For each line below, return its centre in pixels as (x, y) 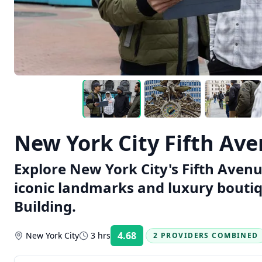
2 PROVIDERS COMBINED (206, 235)
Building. (45, 206)
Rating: (156, 239)
